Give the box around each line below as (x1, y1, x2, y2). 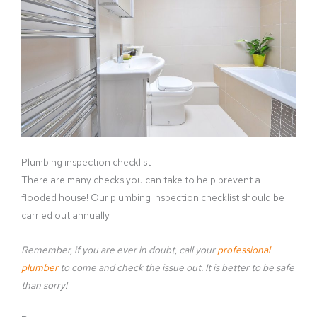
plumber (21, 261, 58, 275)
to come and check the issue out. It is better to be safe (58, 261, 294, 275)
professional (217, 243, 270, 257)
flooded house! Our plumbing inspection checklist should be (21, 191, 284, 204)
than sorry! (21, 279, 67, 292)
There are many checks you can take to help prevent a (21, 173, 260, 187)
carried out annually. (21, 209, 111, 222)
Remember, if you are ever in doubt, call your (21, 243, 217, 257)
